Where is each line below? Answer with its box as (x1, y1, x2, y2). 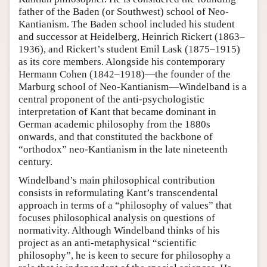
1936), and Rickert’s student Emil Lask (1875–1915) (18, 43, 240, 55)
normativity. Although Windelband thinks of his (18, 224, 220, 236)
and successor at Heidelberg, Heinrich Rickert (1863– (18, 30, 245, 42)
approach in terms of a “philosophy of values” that (18, 199, 232, 211)
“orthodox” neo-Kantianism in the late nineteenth (18, 143, 228, 155)
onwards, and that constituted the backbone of (18, 131, 213, 142)
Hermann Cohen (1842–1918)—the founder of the (18, 68, 231, 80)
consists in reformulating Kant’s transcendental (18, 187, 218, 198)
